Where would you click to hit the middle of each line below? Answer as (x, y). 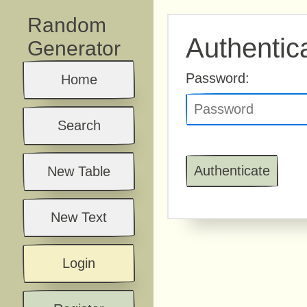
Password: (218, 78)
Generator (74, 48)
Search (79, 125)
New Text (79, 217)
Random (67, 25)
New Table (79, 171)
